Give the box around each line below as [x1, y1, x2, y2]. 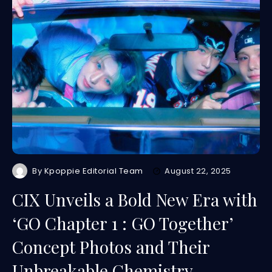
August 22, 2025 [165, 165, 231, 177]
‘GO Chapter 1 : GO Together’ [12, 212, 233, 234]
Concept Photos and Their [12, 236, 210, 258]
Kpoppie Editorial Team [44, 165, 144, 177]
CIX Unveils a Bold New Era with [12, 188, 257, 211]
